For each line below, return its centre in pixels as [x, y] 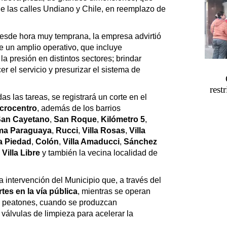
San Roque [75, 119]
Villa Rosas [104, 130]
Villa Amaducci [91, 141]
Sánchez [140, 141]
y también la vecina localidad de [100, 153]
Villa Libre [22, 153]
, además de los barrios [79, 108]
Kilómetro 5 [123, 119]
